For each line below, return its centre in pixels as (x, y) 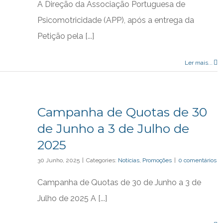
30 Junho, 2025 (58, 160)
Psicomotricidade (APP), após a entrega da (116, 20)
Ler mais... (198, 63)
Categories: (102, 160)
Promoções (157, 160)
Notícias (129, 160)
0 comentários (197, 160)
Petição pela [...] (66, 36)
